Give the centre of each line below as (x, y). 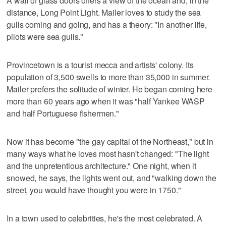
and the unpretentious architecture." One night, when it (101, 165)
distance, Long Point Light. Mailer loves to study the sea (104, 12)
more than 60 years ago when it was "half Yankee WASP (106, 101)
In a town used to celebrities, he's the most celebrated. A (105, 218)
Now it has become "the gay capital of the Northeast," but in (110, 141)
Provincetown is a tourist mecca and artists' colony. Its (100, 65)
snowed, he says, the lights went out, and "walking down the (112, 178)
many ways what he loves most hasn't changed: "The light (108, 153)
